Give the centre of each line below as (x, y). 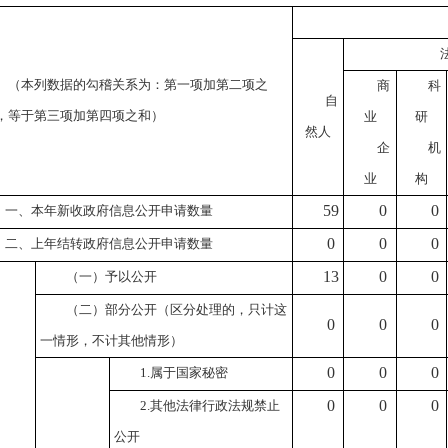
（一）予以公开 (111, 276)
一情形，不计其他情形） (111, 340)
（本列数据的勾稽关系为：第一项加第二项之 (138, 84)
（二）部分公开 (111, 309)
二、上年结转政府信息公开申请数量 (109, 243)
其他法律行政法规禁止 (215, 405)
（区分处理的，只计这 (222, 309)
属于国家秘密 (189, 372)
